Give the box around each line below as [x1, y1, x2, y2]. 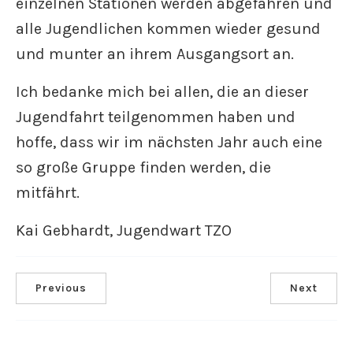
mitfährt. [16, 184, 80, 202]
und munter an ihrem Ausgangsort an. [16, 45, 294, 63]
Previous [35, 281, 87, 295]
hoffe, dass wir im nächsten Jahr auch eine [16, 133, 322, 151]
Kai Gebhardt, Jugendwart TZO [16, 221, 232, 240]
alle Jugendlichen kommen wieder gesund [16, 20, 321, 38]
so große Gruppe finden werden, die [16, 158, 271, 176]
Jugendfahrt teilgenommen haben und [16, 108, 295, 126]
